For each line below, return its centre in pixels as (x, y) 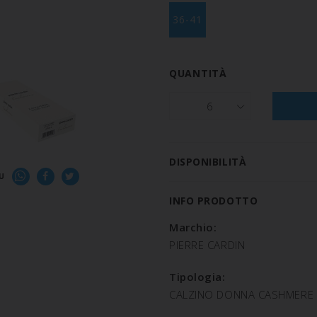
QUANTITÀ (198, 74)
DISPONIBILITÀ (208, 162)
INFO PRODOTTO (214, 201)
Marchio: (193, 227)
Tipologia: (197, 277)
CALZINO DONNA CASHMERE (242, 295)
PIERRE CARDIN (207, 245)
